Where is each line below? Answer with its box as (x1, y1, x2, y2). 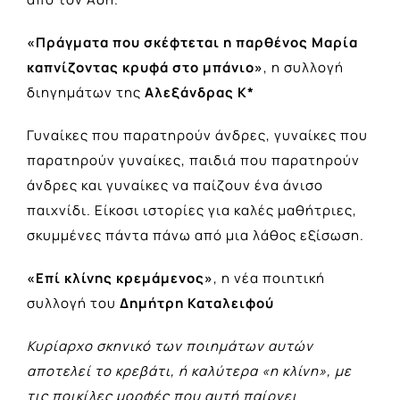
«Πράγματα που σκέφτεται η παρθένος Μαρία (27, 33, 358, 53)
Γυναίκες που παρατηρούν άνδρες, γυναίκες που (27, 126, 368, 146)
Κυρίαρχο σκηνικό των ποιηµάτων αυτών (27, 337, 313, 356)
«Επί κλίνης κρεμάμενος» (27, 269, 213, 288)
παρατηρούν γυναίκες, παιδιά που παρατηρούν (27, 151, 360, 171)
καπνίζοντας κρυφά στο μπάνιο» (27, 58, 263, 78)
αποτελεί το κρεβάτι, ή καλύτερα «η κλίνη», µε (27, 362, 352, 381)
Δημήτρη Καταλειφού (120, 294, 274, 313)
